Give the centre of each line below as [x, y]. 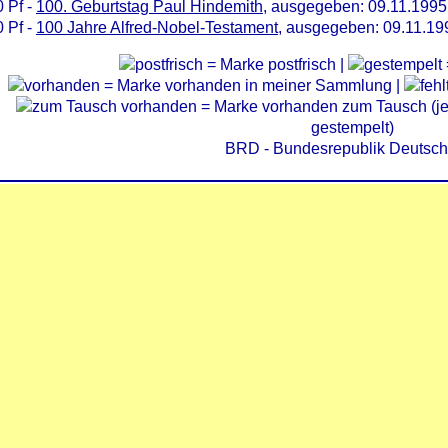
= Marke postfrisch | [275, 64]
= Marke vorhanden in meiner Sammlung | [252, 85]
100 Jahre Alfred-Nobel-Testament [157, 27]
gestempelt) [352, 127]
